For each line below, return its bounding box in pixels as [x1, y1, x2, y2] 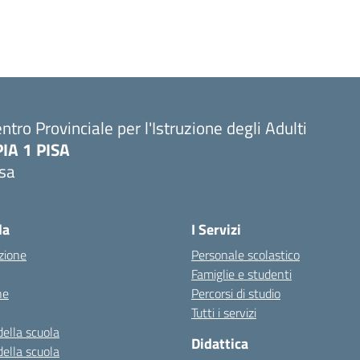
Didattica [191, 333, 248, 354]
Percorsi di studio [191, 284, 280, 303]
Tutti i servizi [191, 303, 256, 322]
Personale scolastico [191, 245, 300, 264]
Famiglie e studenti [191, 264, 292, 284]
